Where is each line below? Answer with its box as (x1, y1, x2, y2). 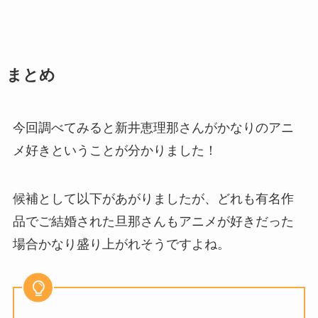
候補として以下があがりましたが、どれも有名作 (12, 191, 294, 206)
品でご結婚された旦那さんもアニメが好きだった (12, 214, 294, 229)
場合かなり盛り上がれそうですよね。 (12, 236, 230, 251)
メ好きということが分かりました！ (12, 143, 217, 158)
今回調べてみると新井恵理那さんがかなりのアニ (12, 120, 294, 135)
